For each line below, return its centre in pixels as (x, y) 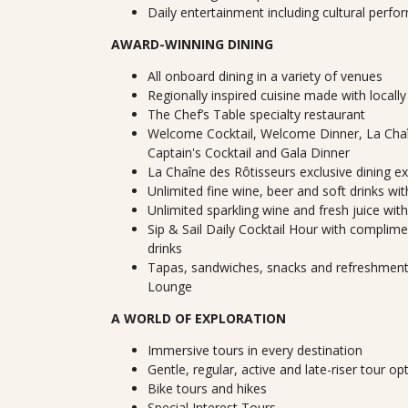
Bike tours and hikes (207, 388)
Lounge (170, 286)
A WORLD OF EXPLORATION (199, 318)
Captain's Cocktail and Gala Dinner (249, 153)
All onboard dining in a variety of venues (265, 76)
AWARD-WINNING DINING (192, 44)
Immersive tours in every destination (255, 350)
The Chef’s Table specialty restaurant (256, 114)
